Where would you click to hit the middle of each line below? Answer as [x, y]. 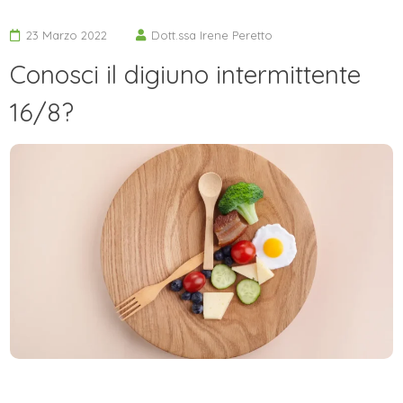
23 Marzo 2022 [66, 35]
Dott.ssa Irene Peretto [212, 35]
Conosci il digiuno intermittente [186, 74]
